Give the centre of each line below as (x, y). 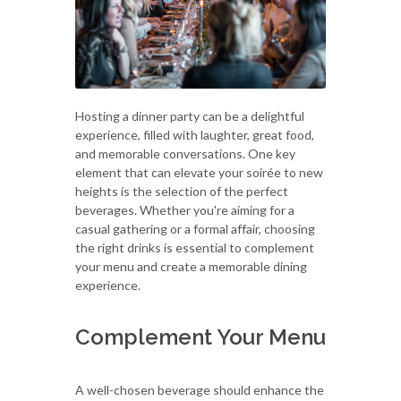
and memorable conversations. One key (185, 153)
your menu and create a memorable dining (191, 266)
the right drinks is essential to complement (195, 247)
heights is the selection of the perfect (182, 191)
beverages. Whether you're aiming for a (185, 209)
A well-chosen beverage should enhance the (200, 389)
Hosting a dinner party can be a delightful (190, 115)
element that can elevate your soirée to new (199, 172)
